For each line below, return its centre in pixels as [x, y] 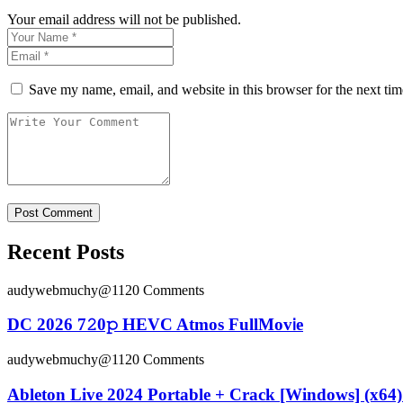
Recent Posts [66, 251]
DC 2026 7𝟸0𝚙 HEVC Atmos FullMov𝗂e [155, 325]
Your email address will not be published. [124, 19]
